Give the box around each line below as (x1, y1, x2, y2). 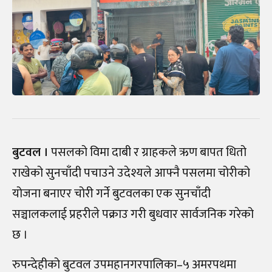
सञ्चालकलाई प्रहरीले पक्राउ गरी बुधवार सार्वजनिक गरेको (12, 203, 254, 225)
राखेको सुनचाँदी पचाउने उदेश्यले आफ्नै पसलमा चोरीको (12, 162, 250, 183)
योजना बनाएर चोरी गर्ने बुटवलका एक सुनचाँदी (12, 183, 211, 204)
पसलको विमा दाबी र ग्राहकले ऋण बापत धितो (49, 141, 246, 163)
